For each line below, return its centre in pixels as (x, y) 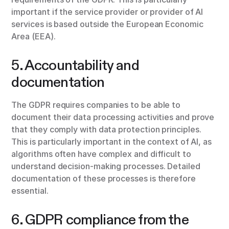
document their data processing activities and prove (113, 117)
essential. (30, 191)
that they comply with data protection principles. (106, 130)
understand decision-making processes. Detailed (106, 166)
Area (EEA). (33, 37)
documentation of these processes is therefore (104, 179)
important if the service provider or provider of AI (107, 12)
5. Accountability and (75, 65)
